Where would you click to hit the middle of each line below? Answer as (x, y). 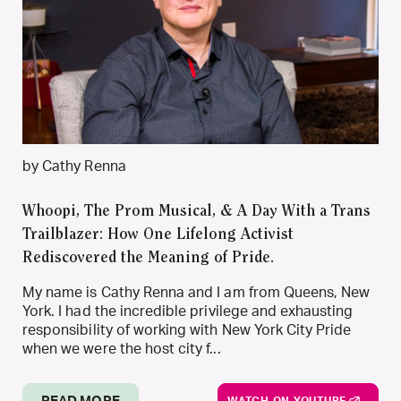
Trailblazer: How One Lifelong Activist (158, 235)
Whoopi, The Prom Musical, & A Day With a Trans (196, 212)
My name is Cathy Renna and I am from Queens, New (196, 293)
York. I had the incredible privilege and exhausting (188, 311)
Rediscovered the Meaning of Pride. (148, 259)
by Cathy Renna (74, 166)
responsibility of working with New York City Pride (187, 330)
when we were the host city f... (122, 349)
